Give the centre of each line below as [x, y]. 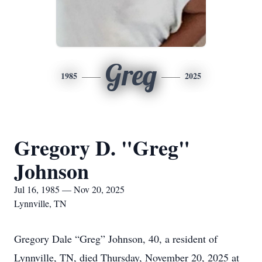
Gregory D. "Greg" [102, 147]
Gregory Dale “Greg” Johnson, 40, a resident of [116, 239]
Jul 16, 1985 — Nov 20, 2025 [69, 189]
